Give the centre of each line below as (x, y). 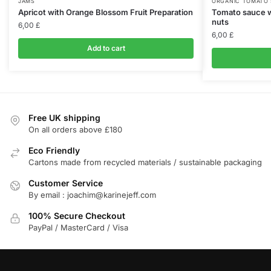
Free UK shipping (64, 117)
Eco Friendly (54, 150)
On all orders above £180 (75, 129)
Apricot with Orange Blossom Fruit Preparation (106, 12)
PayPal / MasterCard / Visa (78, 227)
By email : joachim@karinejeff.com (92, 194)
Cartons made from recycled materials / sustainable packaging (145, 162)
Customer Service (66, 183)
